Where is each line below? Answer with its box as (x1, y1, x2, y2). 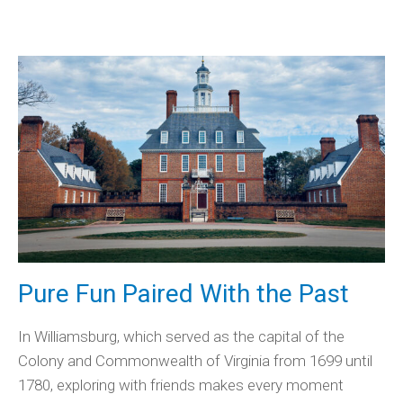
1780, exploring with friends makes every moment (18, 375, 344, 394)
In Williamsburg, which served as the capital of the (18, 327, 345, 345)
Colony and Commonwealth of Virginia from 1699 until (18, 351, 372, 370)
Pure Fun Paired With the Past (18, 278, 349, 309)
